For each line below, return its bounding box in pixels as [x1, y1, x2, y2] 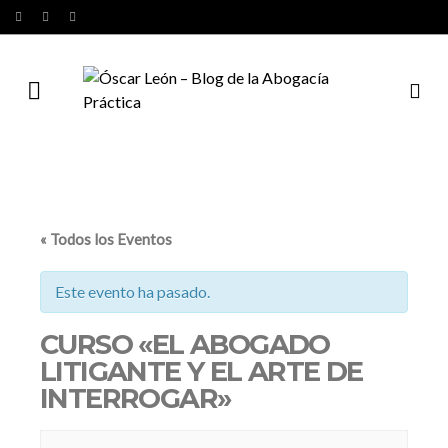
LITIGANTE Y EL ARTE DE [40, 355, 363, 388]
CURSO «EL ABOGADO [40, 328, 330, 361]
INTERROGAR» [40, 382, 231, 415]
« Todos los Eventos [40, 230, 172, 248]
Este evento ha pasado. [55, 282, 210, 301]
